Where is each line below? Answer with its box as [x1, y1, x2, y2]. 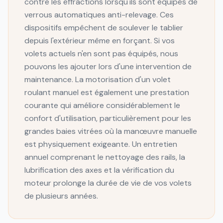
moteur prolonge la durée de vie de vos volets [24, 178, 192, 188]
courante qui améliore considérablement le [24, 100, 180, 111]
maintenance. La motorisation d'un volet [24, 74, 171, 85]
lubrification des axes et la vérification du [24, 165, 174, 175]
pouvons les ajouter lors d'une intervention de [24, 61, 192, 72]
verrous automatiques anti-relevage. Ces [24, 9, 174, 20]
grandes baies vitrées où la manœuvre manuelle [24, 126, 197, 136]
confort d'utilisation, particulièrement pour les [24, 113, 191, 123]
